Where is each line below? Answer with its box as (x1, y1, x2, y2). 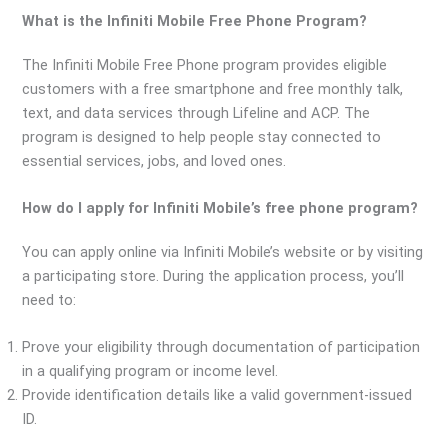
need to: (22, 290, 77, 309)
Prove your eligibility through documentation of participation (22, 338, 421, 357)
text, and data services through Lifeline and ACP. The (22, 103, 371, 122)
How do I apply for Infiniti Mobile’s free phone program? (22, 198, 419, 217)
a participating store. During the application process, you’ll (22, 266, 405, 285)
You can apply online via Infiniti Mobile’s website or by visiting (22, 242, 424, 261)
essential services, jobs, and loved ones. (22, 151, 287, 170)
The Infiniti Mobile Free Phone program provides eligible (22, 55, 388, 74)
